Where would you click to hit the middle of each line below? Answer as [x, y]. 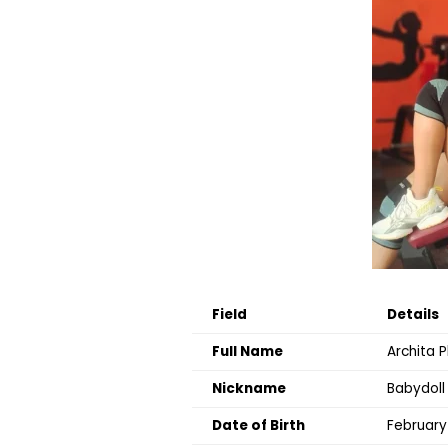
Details [413, 314]
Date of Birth [258, 425]
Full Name [247, 351]
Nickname [249, 388]
